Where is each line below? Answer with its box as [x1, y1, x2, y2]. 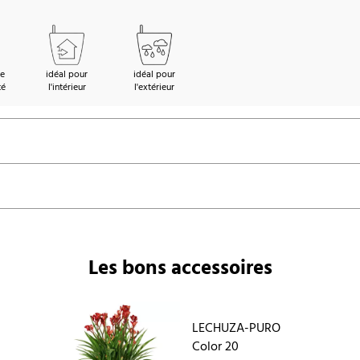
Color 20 [191, 336, 239, 358]
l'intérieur [47, 80, 86, 96]
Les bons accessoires [88, 253, 272, 286]
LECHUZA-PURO [191, 317, 280, 339]
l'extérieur [134, 80, 174, 96]
